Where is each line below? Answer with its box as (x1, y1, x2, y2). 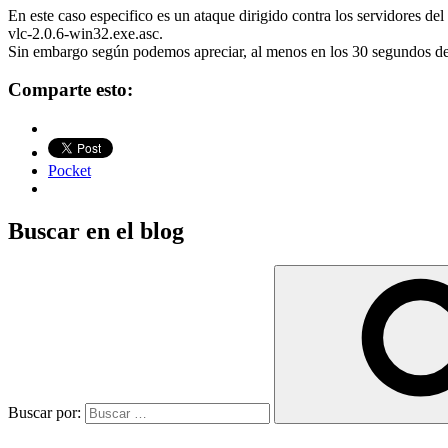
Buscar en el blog (8, 218, 184, 245)
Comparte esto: (8, 79, 133, 101)
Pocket (48, 162, 91, 180)
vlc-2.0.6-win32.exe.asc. (8, 24, 163, 42)
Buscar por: (8, 403, 85, 421)
